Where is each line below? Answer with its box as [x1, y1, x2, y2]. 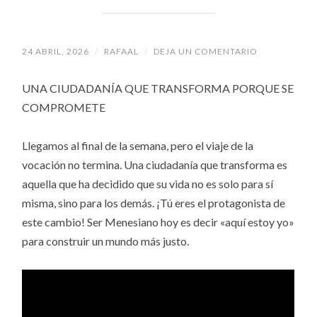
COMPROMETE [22, 100, 106, 114]
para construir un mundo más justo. [22, 234, 190, 248]
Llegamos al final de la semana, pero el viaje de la [22, 138, 254, 152]
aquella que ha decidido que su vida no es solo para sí [22, 176, 274, 190]
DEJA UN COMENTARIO [154, 46, 258, 57]
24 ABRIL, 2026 [22, 46, 90, 57]
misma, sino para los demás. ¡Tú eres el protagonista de [22, 195, 286, 209]
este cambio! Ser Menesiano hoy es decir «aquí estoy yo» [22, 214, 295, 229]
